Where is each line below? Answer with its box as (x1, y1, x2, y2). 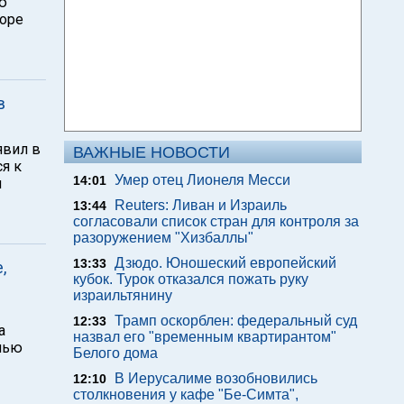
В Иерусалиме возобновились (115, 371, 317, 386)
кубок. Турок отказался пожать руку (73, 271, 308, 287)
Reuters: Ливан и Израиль (115, 197, 287, 213)
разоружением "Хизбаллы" (73, 230, 253, 245)
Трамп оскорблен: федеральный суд (115, 313, 357, 328)
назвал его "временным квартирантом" (73, 329, 336, 344)
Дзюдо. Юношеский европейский (115, 255, 336, 271)
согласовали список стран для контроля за (73, 214, 359, 229)
